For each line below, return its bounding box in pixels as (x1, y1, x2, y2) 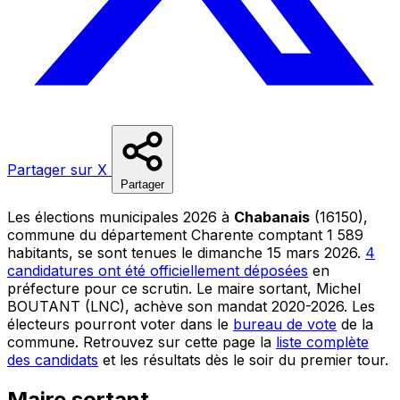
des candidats (7, 350, 98, 369)
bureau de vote (233, 314, 337, 333)
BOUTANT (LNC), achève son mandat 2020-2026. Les (7, 296, 375, 315)
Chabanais (234, 207, 310, 226)
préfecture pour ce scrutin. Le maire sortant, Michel (7, 279, 361, 297)
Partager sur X (7, 160, 112, 179)
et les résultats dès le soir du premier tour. (98, 350, 388, 369)
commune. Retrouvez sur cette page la (7, 332, 276, 351)
